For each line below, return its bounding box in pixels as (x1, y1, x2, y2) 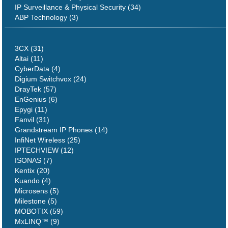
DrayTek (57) (15, 84, 57, 93)
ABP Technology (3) (15, 13, 79, 21)
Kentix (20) (15, 166, 50, 175)
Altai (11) (15, 54, 44, 63)
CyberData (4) (15, 64, 61, 73)
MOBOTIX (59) (15, 207, 64, 215)
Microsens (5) (15, 186, 60, 195)
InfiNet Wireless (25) (15, 135, 81, 144)
